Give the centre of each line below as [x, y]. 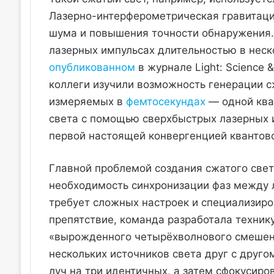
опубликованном [92, 68]
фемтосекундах [165, 102]
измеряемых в [87, 102]
